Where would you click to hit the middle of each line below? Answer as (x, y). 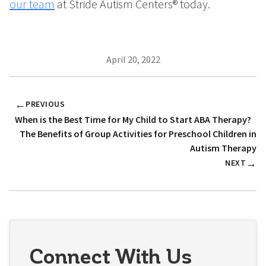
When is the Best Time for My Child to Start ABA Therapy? (133, 120)
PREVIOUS (45, 104)
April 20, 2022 (133, 60)
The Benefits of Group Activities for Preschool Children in (138, 134)
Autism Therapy (223, 148)
